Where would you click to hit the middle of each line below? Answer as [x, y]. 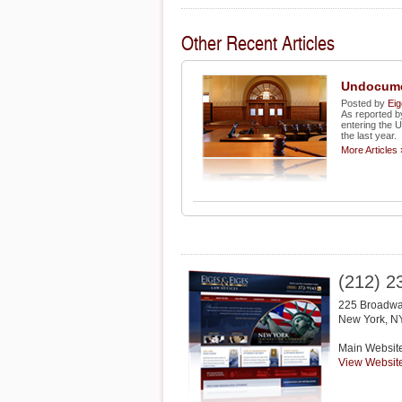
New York [362, 319]
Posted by [364, 103]
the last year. [369, 135]
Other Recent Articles [258, 42]
